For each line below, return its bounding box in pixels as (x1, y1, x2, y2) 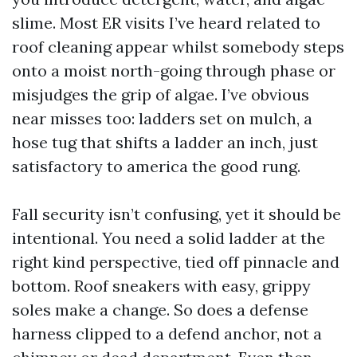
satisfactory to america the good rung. (12, 155, 300, 176)
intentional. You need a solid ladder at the (12, 227, 325, 248)
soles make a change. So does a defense (12, 299, 308, 320)
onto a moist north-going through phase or (12, 60, 335, 80)
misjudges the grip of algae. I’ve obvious (12, 84, 309, 104)
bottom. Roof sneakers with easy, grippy (12, 275, 311, 296)
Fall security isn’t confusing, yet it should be (12, 203, 341, 224)
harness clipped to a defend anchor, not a (12, 323, 322, 343)
